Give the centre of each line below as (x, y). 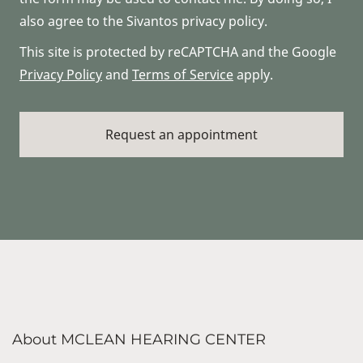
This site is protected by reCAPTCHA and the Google (178, 51)
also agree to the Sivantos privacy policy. (143, 21)
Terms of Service (183, 74)
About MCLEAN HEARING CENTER (139, 339)
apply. (253, 74)
